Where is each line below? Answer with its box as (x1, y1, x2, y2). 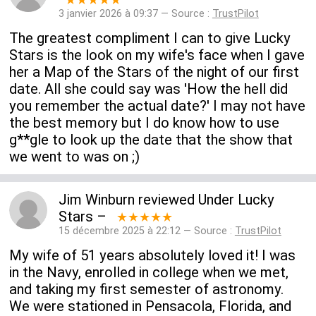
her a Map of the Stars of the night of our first (9, 63, 300, 80)
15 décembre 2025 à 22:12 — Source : (58, 225, 235, 238)
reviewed (134, 191, 198, 209)
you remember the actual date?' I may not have (9, 97, 306, 114)
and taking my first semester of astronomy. (9, 280, 284, 298)
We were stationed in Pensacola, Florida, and (9, 297, 292, 315)
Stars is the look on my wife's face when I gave (9, 46, 305, 63)
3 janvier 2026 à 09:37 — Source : (58, 8, 212, 20)
